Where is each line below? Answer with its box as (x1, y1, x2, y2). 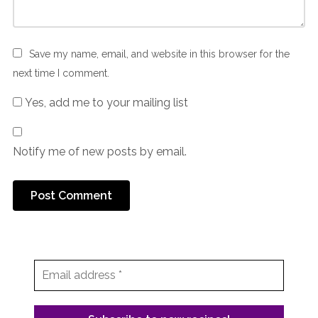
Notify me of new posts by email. (12, 144, 187, 158)
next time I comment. (12, 67, 109, 79)
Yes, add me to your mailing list (21, 95, 188, 109)
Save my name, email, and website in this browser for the (28, 48, 290, 60)
